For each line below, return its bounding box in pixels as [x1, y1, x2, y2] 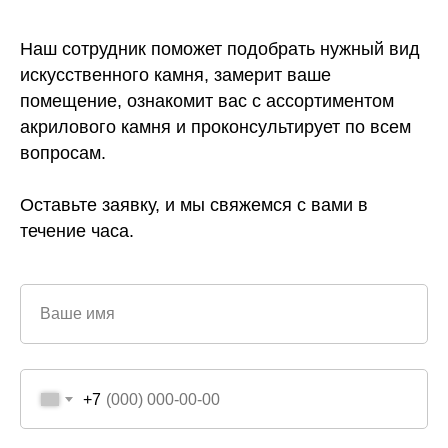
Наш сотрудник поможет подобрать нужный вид [20, 39, 420, 60]
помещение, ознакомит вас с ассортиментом [20, 91, 394, 112]
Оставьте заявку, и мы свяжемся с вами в [20, 195, 368, 216]
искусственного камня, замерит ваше [20, 65, 331, 86]
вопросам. [20, 143, 106, 164]
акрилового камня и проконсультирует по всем [20, 117, 411, 138]
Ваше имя [40, 305, 115, 323]
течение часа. [20, 221, 134, 242]
